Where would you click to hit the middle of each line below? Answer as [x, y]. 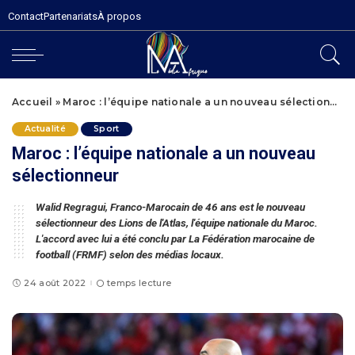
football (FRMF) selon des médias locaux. [130, 254]
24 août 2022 [55, 282]
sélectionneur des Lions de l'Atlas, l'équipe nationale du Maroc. [177, 223]
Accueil [32, 102]
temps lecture [139, 282]
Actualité [46, 129]
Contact [26, 16]
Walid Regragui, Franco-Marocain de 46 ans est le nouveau [170, 207]
